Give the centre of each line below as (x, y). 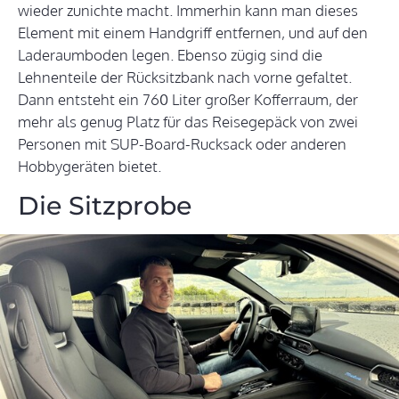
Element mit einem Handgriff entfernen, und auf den (193, 33)
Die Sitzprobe (105, 206)
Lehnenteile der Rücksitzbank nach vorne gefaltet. (185, 77)
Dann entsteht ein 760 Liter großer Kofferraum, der (188, 100)
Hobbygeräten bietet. (90, 167)
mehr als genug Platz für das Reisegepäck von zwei (188, 122)
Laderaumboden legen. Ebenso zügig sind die (170, 55)
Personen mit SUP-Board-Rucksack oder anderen (182, 144)
